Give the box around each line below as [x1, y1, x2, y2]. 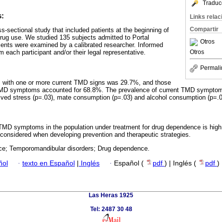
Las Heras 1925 [89, 192, 133, 199]
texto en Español [22, 160, 75, 167]
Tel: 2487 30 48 [90, 206, 132, 213]
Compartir [190, 26, 219, 33]
